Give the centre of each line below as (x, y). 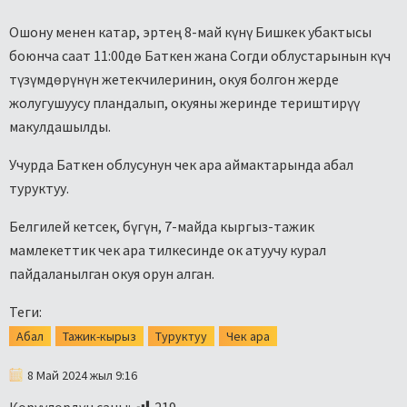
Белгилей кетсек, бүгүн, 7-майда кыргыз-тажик (162, 226)
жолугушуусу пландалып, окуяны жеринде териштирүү (184, 102)
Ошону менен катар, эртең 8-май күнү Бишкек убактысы (190, 31)
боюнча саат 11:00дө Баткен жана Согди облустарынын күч (200, 55)
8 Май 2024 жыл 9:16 (82, 375)
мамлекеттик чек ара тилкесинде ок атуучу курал (168, 249)
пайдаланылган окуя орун (93, 273)
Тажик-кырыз (99, 336)
